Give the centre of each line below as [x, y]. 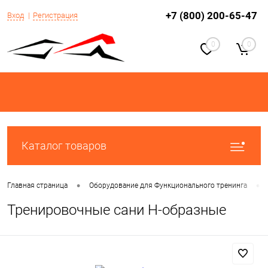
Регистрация [55, 15]
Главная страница [37, 186]
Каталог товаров [64, 146]
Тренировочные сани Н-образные [117, 210]
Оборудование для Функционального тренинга [168, 186]
